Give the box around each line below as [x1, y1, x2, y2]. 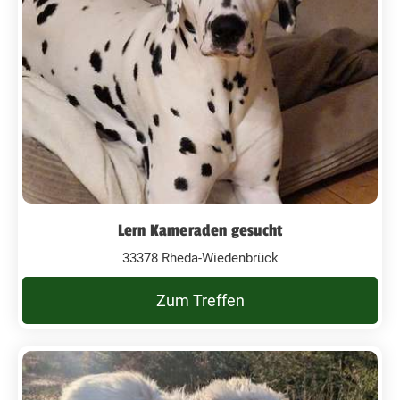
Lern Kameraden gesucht [117, 220, 283, 240]
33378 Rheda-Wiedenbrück [121, 249, 279, 266]
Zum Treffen [155, 290, 245, 310]
